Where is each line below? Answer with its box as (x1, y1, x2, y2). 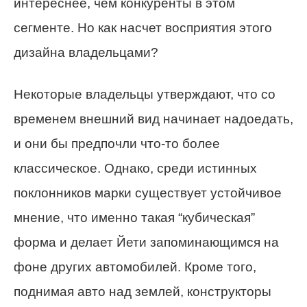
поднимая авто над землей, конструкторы (14, 284, 271, 299)
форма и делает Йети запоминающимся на (14, 235, 279, 250)
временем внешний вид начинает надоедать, (14, 112, 293, 127)
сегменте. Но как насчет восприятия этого (14, 21, 272, 36)
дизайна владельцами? (14, 45, 158, 60)
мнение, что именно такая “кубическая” (14, 210, 255, 225)
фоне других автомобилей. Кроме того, (14, 260, 256, 275)
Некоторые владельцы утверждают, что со (14, 87, 275, 102)
